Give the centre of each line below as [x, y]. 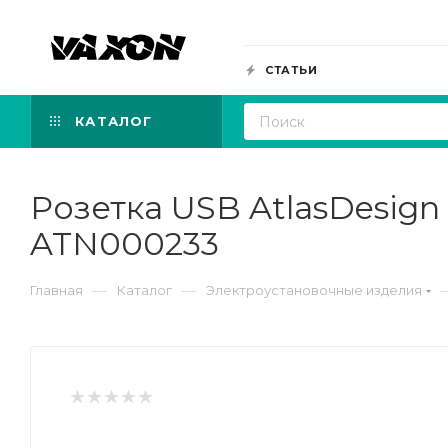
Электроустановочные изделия [314, 290]
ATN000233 [124, 243]
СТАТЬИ [289, 70]
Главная [56, 290]
